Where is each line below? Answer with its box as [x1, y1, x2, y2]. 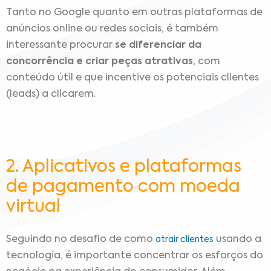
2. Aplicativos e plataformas [6, 158, 241, 175]
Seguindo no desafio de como [6, 234, 155, 244]
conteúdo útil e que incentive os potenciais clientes [6, 73, 259, 83]
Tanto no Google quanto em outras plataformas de [6, 8, 263, 18]
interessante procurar [6, 41, 113, 51]
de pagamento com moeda [6, 178, 240, 195]
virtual [6, 198, 60, 215]
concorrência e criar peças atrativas [6, 57, 193, 67]
